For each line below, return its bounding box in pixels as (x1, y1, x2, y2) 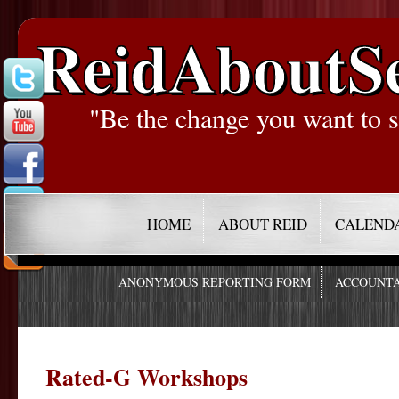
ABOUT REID (218, 214, 308, 234)
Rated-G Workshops (45, 359, 248, 394)
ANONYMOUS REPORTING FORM (118, 273, 312, 291)
